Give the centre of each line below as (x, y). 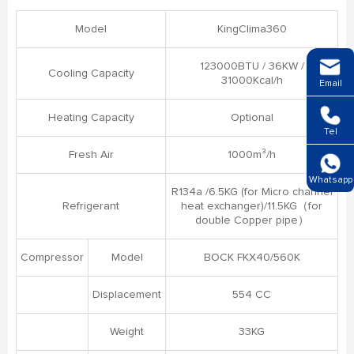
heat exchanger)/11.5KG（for (252, 206)
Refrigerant (91, 206)
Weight (127, 331)
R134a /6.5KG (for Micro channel (252, 192)
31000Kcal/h (252, 80)
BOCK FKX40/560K (252, 257)
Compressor (52, 257)
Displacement (127, 294)
